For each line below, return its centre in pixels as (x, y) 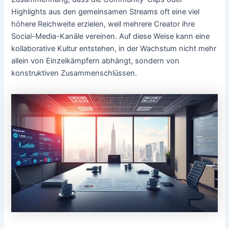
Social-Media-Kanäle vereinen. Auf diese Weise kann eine (111, 37)
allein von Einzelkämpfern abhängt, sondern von (96, 61)
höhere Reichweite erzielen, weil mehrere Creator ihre (103, 24)
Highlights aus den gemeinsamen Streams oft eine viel (106, 12)
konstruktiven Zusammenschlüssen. (74, 73)
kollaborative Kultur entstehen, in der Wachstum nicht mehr (114, 49)
